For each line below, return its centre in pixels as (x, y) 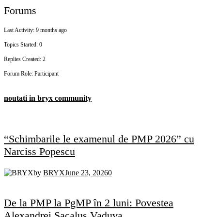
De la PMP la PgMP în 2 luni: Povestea (89, 202)
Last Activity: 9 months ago (35, 30)
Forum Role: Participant (31, 74)
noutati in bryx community (48, 98)
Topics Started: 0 (23, 45)
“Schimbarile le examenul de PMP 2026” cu (99, 139)
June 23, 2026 (86, 172)
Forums (20, 11)
